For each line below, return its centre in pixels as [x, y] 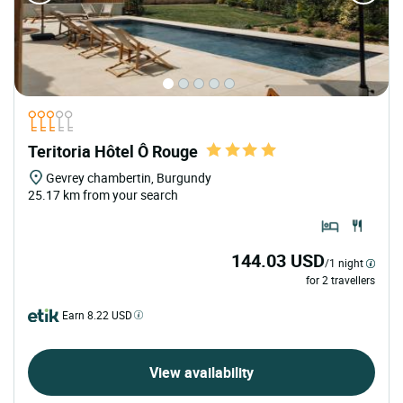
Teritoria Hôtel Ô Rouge [113, 152]
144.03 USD [278, 261]
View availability [201, 373]
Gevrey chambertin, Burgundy [129, 178]
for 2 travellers [340, 280]
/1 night [344, 263]
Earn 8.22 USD [97, 315]
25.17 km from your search [103, 195]
